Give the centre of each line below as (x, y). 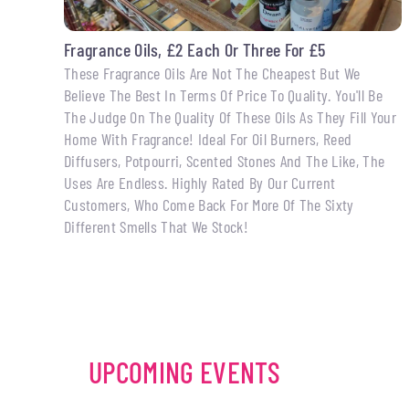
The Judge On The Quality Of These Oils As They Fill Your (230, 117)
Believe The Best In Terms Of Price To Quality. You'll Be (223, 95)
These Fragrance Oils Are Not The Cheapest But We (212, 73)
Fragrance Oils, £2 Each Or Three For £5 (195, 50)
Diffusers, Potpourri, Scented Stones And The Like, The (225, 161)
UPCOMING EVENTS (185, 371)
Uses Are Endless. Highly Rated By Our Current (200, 183)
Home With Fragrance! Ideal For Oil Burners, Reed (208, 139)
